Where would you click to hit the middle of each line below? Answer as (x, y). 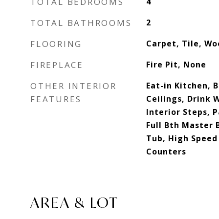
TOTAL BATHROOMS (81, 23)
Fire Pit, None (176, 65)
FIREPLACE (57, 65)
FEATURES (56, 99)
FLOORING (56, 44)
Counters (166, 152)
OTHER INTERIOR (74, 86)
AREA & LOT (75, 202)
